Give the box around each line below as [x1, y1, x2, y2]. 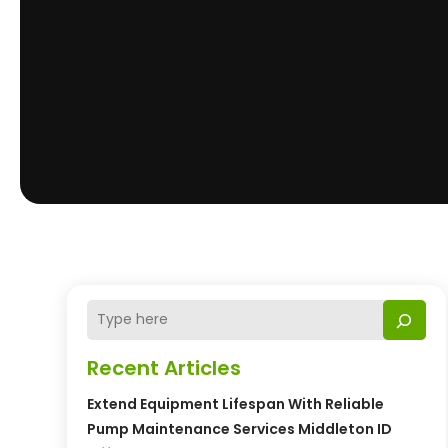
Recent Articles [87, 353, 242, 382]
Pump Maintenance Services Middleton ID [87, 418, 393, 439]
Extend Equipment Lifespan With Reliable [87, 393, 385, 414]
